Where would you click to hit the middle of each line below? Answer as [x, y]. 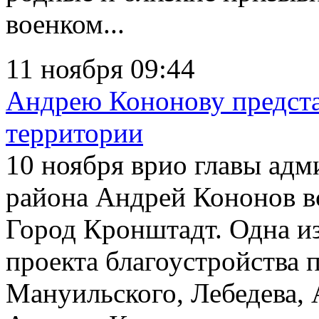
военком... [65, 23]
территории [74, 132]
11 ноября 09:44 [100, 68]
